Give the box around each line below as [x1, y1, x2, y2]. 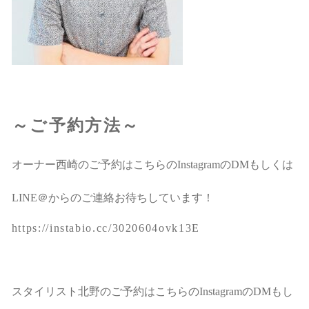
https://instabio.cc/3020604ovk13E [11, 221, 200, 235]
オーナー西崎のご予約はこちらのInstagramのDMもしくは [11, 159, 293, 170]
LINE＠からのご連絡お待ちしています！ [11, 192, 214, 203]
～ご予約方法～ [11, 117, 140, 134]
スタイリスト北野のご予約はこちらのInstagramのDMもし [11, 286, 293, 297]
